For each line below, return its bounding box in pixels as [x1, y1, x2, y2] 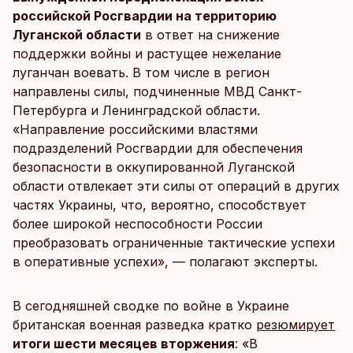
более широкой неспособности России [13, 216, 262, 232]
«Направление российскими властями [13, 121, 258, 137]
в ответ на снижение [141, 27, 280, 43]
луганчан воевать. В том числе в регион [13, 65, 269, 80]
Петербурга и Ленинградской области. [13, 102, 260, 118]
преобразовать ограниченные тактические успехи [13, 235, 335, 251]
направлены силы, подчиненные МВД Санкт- [13, 84, 302, 99]
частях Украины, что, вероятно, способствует [13, 197, 307, 213]
